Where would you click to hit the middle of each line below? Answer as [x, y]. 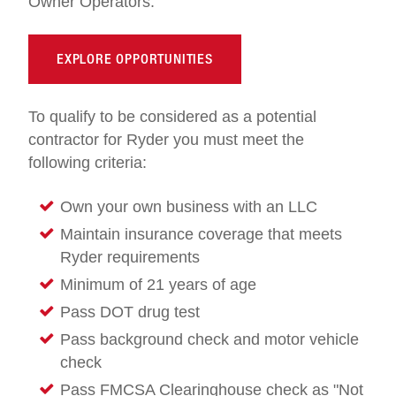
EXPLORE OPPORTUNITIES [135, 59]
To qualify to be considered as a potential [172, 117]
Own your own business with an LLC [189, 207]
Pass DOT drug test [130, 312]
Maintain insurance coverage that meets [201, 235]
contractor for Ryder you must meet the [166, 140]
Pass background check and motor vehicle [209, 340]
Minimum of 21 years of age [158, 285]
